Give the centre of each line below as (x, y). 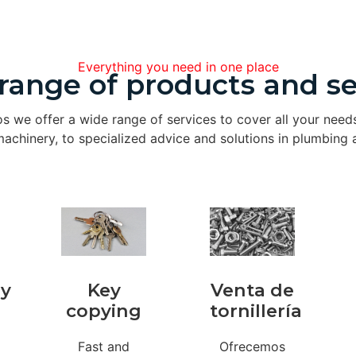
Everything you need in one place (178, 67)
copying (104, 310)
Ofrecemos (252, 346)
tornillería (256, 310)
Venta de (252, 290)
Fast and (104, 346)
